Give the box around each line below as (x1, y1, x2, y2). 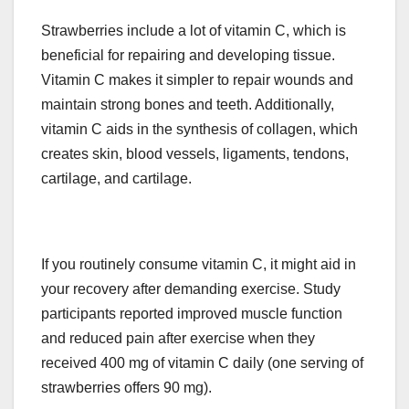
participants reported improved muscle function (41, 305, 342, 321)
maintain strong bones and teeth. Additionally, (41, 96, 334, 112)
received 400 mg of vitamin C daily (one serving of (41, 354, 363, 371)
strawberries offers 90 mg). (41, 379, 212, 395)
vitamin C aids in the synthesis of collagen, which (41, 121, 358, 137)
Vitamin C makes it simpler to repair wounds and (41, 71, 353, 88)
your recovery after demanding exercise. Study (41, 280, 341, 297)
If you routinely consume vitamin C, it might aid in (41, 256, 356, 272)
